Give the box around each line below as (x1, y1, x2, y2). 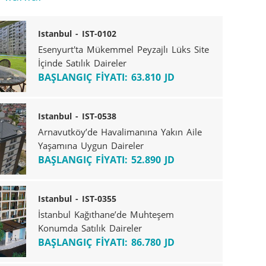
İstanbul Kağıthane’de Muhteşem (37, 208, 174, 220)
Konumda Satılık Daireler (37, 221, 142, 234)
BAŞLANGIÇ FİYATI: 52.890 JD (37, 153, 175, 166)
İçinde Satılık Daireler (37, 56, 126, 69)
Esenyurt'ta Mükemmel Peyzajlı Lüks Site (37, 43, 209, 55)
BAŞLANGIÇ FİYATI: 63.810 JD (37, 70, 175, 84)
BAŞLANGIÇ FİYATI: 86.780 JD (37, 235, 175, 249)
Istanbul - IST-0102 (37, 27, 116, 39)
